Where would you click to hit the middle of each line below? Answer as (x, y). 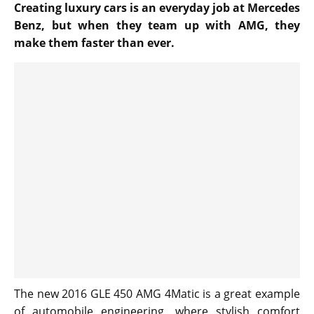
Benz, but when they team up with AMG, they (157, 26)
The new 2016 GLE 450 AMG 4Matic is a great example (157, 294)
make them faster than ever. (94, 43)
